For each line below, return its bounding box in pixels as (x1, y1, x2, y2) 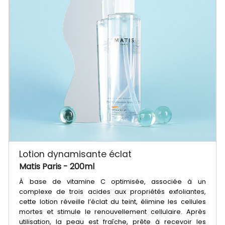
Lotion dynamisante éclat (19, 148, 132, 160)
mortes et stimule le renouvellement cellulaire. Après (19, 207, 206, 216)
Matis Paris (19, 160, 64, 172)
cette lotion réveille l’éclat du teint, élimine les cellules (19, 197, 206, 206)
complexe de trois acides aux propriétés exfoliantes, (19, 187, 206, 196)
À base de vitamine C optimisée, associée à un (19, 177, 206, 186)
